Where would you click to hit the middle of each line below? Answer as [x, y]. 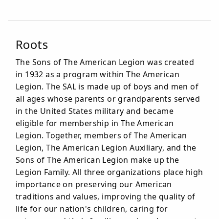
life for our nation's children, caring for [92, 209]
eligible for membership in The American [95, 123]
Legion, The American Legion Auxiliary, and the [106, 148]
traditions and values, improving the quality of [106, 197]
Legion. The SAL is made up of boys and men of [107, 87]
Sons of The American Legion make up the [98, 160]
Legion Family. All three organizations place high [109, 172]
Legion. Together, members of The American [101, 135]
